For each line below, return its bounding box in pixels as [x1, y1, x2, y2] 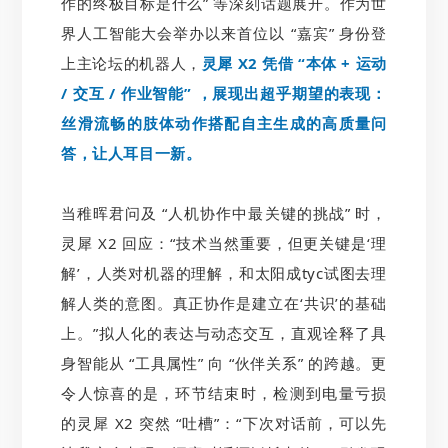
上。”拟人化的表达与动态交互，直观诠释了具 [61, 322, 387, 343]
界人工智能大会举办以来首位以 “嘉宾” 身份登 [61, 22, 387, 43]
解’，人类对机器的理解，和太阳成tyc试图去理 [61, 262, 387, 283]
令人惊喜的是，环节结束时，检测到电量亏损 [61, 382, 387, 403]
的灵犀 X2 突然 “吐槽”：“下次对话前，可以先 [61, 412, 387, 433]
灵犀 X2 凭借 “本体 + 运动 [201, 52, 387, 73]
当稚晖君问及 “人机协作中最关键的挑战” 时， [61, 202, 387, 223]
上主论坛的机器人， [61, 52, 202, 73]
